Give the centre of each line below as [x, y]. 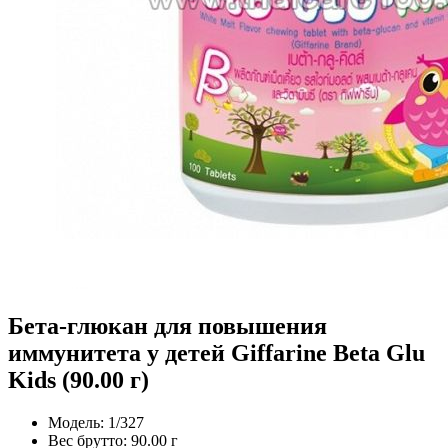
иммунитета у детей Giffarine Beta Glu [216, 352]
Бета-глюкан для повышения [167, 325]
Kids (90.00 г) [78, 379]
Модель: [76, 422]
